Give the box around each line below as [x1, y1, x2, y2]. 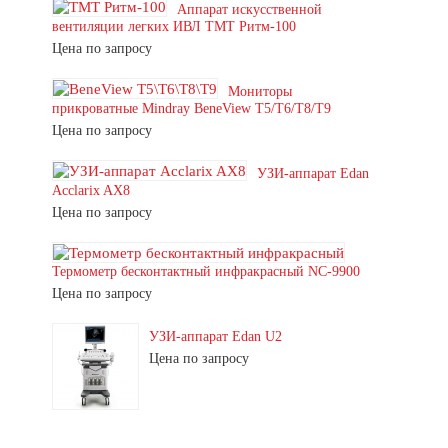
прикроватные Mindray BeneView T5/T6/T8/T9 [52, 100, 331, 116]
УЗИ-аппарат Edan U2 [149, 329, 282, 345]
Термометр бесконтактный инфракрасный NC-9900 [52, 264, 360, 280]
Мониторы [228, 83, 292, 99]
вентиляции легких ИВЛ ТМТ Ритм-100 [52, 18, 296, 34]
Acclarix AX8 [52, 182, 130, 198]
